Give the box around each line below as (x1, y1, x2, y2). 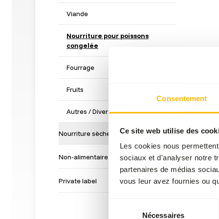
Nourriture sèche (59, 129, 110, 138)
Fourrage (66, 63, 94, 72)
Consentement (156, 94, 207, 103)
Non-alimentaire (59, 153, 108, 161)
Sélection (108, 199, 138, 208)
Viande (66, 9, 88, 18)
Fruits (66, 85, 84, 94)
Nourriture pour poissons (66, 31, 149, 40)
